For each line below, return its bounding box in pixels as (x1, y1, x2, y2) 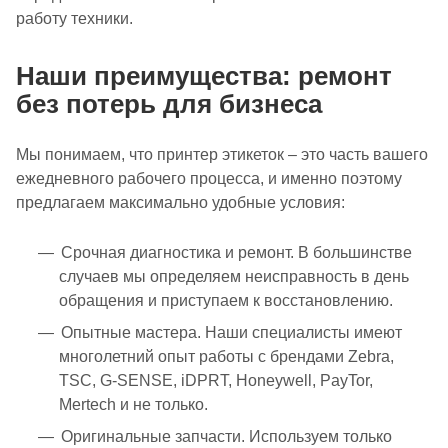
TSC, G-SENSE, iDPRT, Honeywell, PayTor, (59, 371, 373, 389)
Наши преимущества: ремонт (16, 61, 392, 90)
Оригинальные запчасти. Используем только (61, 427, 392, 445)
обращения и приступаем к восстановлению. (59, 291, 393, 309)
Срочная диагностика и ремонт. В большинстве (61, 243, 412, 261)
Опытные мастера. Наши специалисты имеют (61, 323, 402, 341)
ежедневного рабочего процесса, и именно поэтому (16, 169, 402, 187)
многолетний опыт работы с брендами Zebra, (59, 347, 394, 365)
